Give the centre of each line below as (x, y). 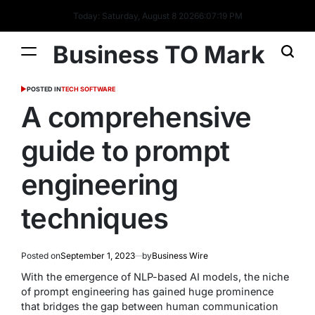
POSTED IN (44, 89)
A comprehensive (136, 117)
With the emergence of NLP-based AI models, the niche (155, 277)
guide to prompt (126, 151)
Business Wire (180, 256)
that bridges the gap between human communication (150, 306)
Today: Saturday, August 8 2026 (135, 15)
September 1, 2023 (98, 256)
